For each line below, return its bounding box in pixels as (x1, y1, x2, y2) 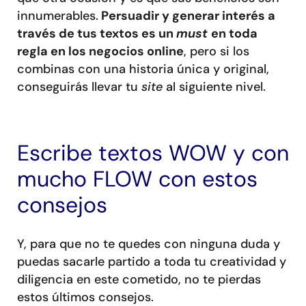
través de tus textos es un (17, 25, 176, 42)
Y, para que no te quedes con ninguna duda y (17, 235, 280, 252)
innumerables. (17, 7, 98, 24)
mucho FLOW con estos (17, 164, 258, 193)
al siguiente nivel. (166, 78, 269, 95)
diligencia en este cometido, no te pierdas (17, 270, 261, 288)
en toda (211, 25, 258, 42)
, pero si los (184, 42, 249, 59)
